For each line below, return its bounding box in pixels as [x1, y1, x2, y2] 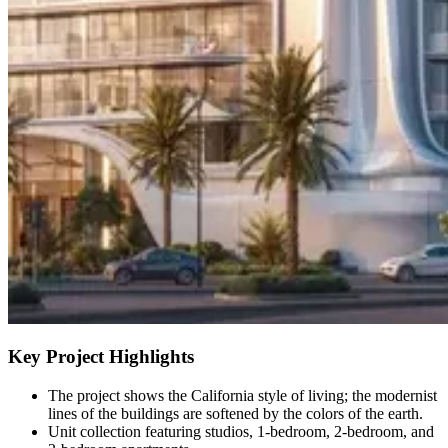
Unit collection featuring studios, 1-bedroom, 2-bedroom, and [48, 423, 434, 441]
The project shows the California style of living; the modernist [48, 387, 437, 405]
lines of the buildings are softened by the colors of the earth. [48, 405, 423, 423]
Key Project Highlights [8, 346, 194, 368]
